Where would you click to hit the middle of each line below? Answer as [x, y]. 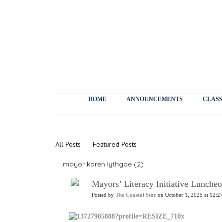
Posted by [104, 195]
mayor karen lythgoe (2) [103, 164]
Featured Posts [115, 144]
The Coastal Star [136, 195]
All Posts [68, 144]
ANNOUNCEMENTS [154, 99]
